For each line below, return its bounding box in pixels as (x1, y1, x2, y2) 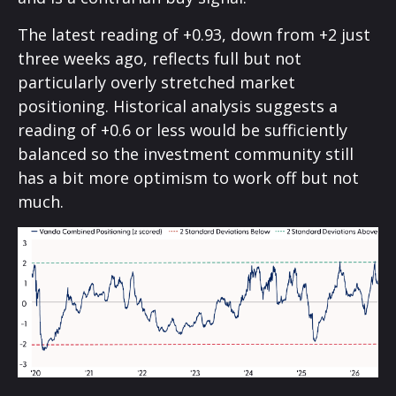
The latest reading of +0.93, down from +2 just (18, 24, 370, 46)
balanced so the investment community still (18, 143, 354, 165)
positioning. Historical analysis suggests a (18, 95, 338, 118)
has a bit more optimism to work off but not (18, 167, 359, 189)
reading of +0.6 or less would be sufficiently (18, 119, 347, 141)
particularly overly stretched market (18, 72, 295, 94)
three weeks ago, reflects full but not (18, 48, 301, 70)
